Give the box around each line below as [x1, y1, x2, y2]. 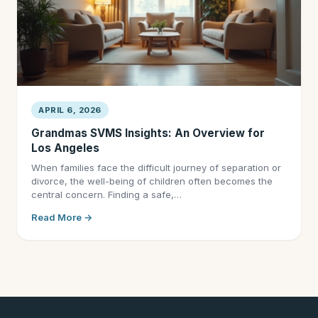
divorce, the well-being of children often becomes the [31, 175, 273, 187]
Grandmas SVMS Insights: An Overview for [31, 126, 265, 140]
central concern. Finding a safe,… [31, 189, 182, 200]
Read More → [31, 212, 93, 223]
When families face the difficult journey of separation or [31, 162, 281, 173]
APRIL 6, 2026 [38, 105, 102, 115]
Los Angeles [31, 141, 99, 155]
